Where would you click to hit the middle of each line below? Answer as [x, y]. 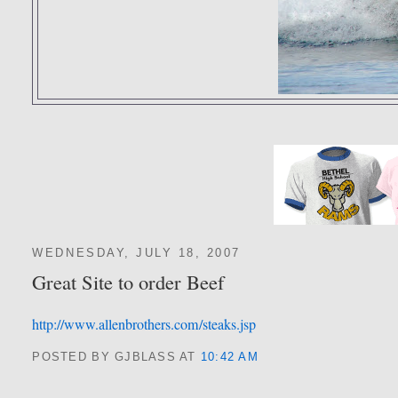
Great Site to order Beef [129, 282]
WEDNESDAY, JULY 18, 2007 [136, 254]
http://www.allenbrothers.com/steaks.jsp [144, 325]
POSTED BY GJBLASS [106, 358]
